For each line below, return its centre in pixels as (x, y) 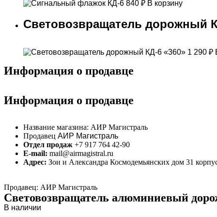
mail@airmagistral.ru (81, 154)
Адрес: (35, 162)
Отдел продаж (49, 145)
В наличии (23, 208)
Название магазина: (56, 127)
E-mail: (36, 154)
